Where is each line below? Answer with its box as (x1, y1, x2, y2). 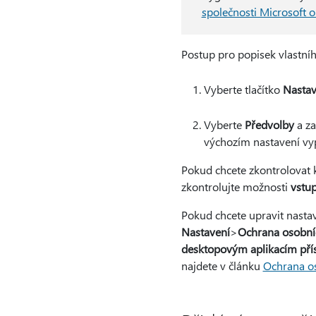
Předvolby (244, 117, 294, 132)
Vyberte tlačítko (203, 82, 283, 97)
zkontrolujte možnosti (181, 179, 291, 194)
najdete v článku (181, 258, 263, 273)
